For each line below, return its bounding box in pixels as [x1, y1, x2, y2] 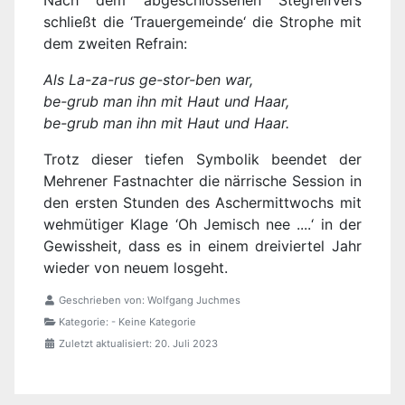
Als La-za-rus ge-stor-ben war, [43, 71, 253, 89]
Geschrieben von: [56, 294, 147, 307]
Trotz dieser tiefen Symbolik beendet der [43, 150, 362, 169]
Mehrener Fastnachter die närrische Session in [43, 172, 362, 191]
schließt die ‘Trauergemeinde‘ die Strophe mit [43, 13, 362, 32]
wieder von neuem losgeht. [43, 259, 228, 278]
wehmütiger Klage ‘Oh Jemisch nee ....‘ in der [43, 215, 362, 234]
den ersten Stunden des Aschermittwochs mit [43, 193, 362, 212]
